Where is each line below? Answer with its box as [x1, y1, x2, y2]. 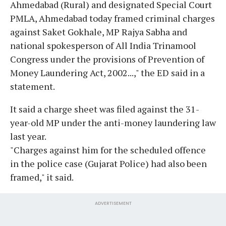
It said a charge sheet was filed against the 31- [10, 102, 199, 115]
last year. [10, 130, 46, 142]
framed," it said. [10, 171, 74, 183]
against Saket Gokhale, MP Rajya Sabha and [10, 25, 187, 38]
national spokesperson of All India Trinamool [10, 39, 196, 51]
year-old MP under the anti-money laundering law [10, 116, 216, 129]
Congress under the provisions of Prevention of [10, 52, 204, 65]
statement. [10, 80, 55, 92]
